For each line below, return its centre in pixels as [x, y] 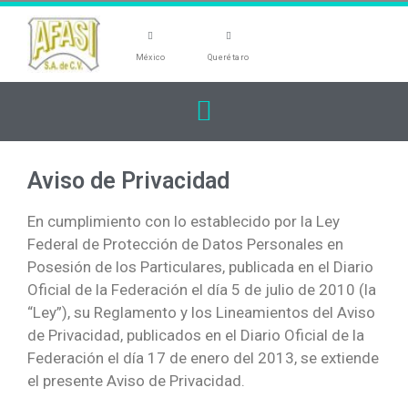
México [150, 57]
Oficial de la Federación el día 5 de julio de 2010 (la [202, 289]
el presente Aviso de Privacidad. [136, 380]
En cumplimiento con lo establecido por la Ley [184, 221]
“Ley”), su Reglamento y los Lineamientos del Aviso [201, 312]
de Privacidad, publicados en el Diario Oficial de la [196, 335]
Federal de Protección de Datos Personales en [185, 244]
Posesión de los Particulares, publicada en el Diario [200, 266]
